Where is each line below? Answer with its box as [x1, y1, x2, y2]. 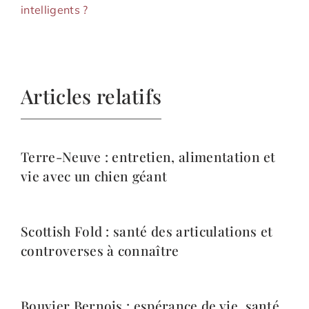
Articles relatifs [21, 82, 162, 109]
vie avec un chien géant [21, 166, 168, 185]
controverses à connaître [21, 241, 179, 259]
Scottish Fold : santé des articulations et [21, 221, 273, 240]
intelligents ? [21, 2, 88, 17]
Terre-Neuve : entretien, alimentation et [21, 147, 276, 166]
